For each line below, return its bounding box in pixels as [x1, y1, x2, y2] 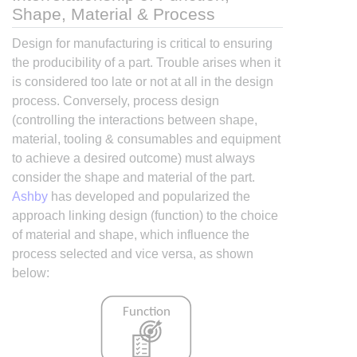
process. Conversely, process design [12, 93, 219, 108]
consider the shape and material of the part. [12, 170, 255, 184]
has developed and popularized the [48, 189, 250, 203]
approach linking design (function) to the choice [12, 208, 278, 222]
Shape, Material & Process [12, 5, 215, 24]
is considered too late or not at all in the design [12, 74, 273, 88]
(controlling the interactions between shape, [12, 112, 257, 127]
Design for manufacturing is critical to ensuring [12, 36, 273, 50]
